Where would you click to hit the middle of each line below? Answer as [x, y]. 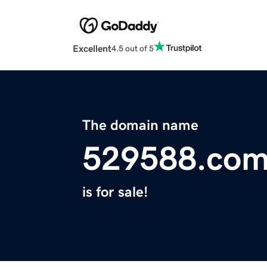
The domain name [140, 125]
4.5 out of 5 [133, 48]
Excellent [92, 49]
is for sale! [115, 192]
